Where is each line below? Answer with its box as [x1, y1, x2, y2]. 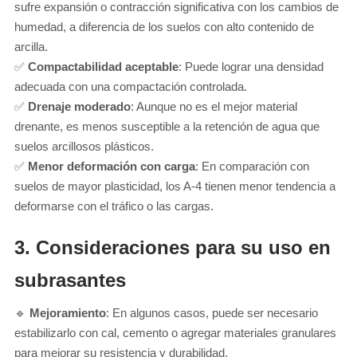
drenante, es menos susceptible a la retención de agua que [14, 119, 320, 133]
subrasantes [14, 269, 126, 292]
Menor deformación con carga [28, 159, 195, 173]
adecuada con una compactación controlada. [14, 79, 247, 93]
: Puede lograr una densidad [178, 59, 324, 73]
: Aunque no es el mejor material [131, 99, 297, 113]
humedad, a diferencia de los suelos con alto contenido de [14, 19, 314, 33]
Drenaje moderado [28, 99, 131, 113]
